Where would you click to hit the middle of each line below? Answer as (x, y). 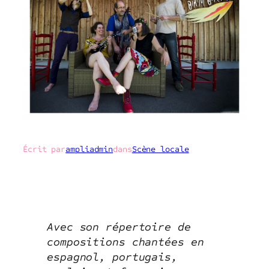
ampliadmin (89, 150)
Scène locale (160, 150)
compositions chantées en (125, 242)
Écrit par (44, 150)
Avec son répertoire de (119, 227)
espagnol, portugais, (112, 257)
